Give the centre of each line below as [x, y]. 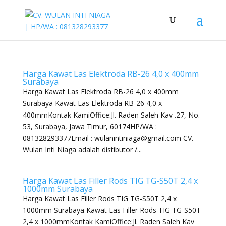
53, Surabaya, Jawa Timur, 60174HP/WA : [90, 126]
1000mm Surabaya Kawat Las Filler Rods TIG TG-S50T [111, 210]
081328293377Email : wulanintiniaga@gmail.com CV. [108, 138]
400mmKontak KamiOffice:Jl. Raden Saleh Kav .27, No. [111, 115]
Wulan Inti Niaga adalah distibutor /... [82, 150]
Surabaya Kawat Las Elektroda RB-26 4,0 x [92, 103]
